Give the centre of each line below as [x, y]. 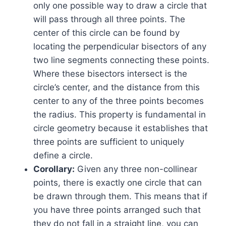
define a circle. [63, 156]
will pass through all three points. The [109, 19]
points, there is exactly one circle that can [118, 183]
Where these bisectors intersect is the [110, 74]
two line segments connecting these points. [121, 60]
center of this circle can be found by [106, 33]
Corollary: [54, 169]
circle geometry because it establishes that [121, 128]
